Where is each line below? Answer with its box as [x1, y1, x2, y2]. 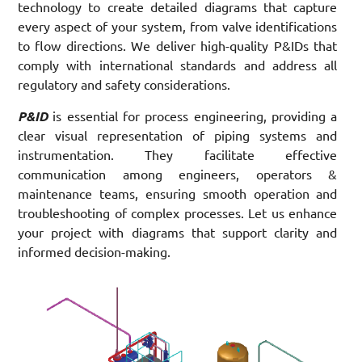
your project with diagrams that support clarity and [18, 225, 338, 241]
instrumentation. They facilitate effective [18, 148, 338, 163]
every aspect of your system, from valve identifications [18, 19, 338, 35]
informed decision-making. [18, 245, 170, 260]
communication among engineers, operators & [18, 167, 338, 183]
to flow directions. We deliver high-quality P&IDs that [18, 39, 338, 54]
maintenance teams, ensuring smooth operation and [18, 187, 338, 202]
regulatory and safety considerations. [18, 78, 230, 93]
